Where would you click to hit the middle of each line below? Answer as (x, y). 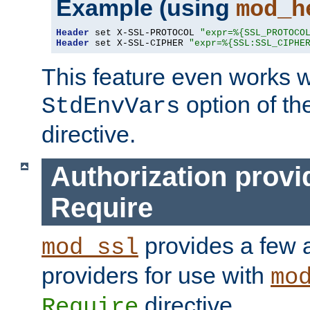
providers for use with (156, 276)
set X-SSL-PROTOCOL (145, 33)
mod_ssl (90, 248)
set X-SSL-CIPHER (139, 44)
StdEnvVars (111, 107)
